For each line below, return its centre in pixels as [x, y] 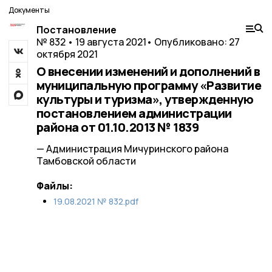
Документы [29, 10]
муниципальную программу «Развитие [148, 85]
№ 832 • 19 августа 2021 [91, 42]
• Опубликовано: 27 [193, 42]
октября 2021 [67, 54]
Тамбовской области [86, 161]
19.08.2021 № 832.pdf [96, 201]
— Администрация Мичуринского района [132, 149]
